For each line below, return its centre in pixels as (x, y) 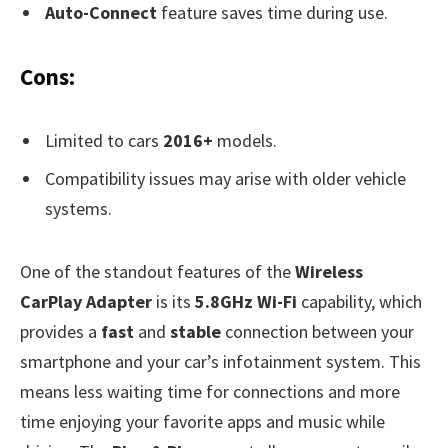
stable (195, 331)
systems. (78, 209)
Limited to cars (104, 141)
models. (245, 141)
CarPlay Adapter (86, 301)
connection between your (317, 331)
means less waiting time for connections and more (210, 391)
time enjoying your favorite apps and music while (202, 421)
